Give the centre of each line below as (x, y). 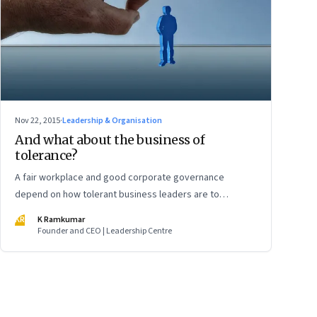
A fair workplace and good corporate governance (120, 178)
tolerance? (46, 156)
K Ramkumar (61, 220)
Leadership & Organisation (112, 121)
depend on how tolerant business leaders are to (117, 195)
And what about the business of (110, 140)
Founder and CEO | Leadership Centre (105, 231)
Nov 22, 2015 (38, 121)
